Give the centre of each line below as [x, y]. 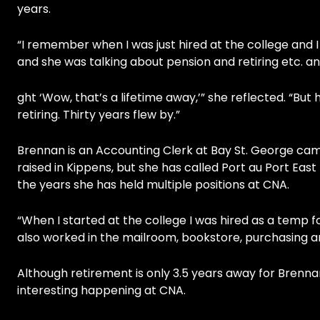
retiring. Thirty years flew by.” [99, 115]
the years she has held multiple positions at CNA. [153, 185]
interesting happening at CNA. [101, 291]
